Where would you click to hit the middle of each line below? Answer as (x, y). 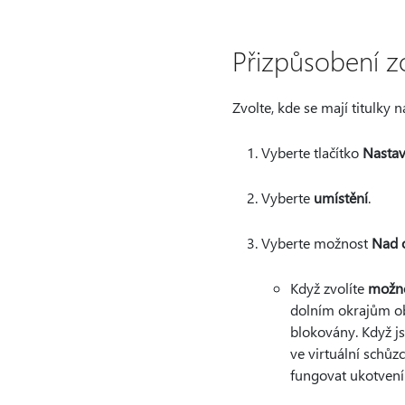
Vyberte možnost (316, 243)
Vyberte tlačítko (311, 152)
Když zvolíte (329, 288)
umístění (340, 198)
